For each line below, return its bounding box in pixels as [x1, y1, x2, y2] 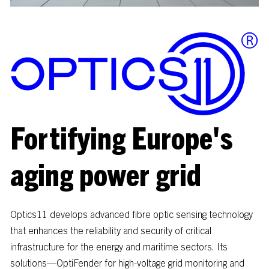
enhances [28, 224, 68, 237]
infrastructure [10, 240, 64, 253]
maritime [143, 240, 178, 253]
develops [50, 208, 88, 220]
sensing [176, 208, 207, 220]
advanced [90, 208, 130, 220]
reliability [86, 224, 121, 237]
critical [186, 224, 211, 237]
